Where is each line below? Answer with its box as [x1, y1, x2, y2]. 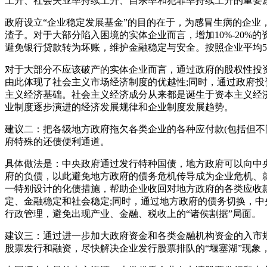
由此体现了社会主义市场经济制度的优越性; [5, 76, 188, 87]
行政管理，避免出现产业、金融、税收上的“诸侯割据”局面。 [5, 208, 261, 219]
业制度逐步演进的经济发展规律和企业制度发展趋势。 [5, 101, 234, 112]
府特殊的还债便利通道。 [5, 136, 110, 147]
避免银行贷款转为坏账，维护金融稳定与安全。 [5, 42, 205, 52]
